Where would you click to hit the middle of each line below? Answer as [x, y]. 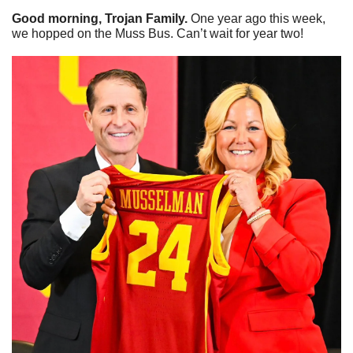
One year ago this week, [258, 18]
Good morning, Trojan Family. [101, 18]
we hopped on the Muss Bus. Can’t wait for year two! [158, 33]
